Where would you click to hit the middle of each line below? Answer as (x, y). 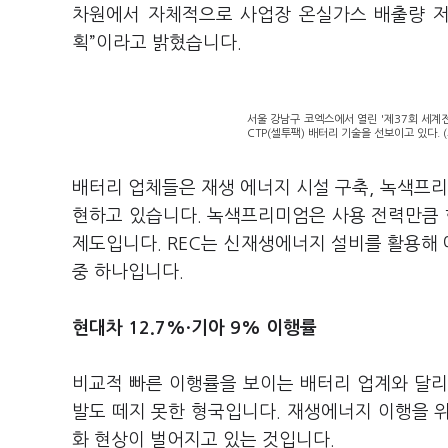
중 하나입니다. (128, 272)
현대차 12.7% (129, 328)
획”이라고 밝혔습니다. (157, 43)
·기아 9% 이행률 (251, 328)
